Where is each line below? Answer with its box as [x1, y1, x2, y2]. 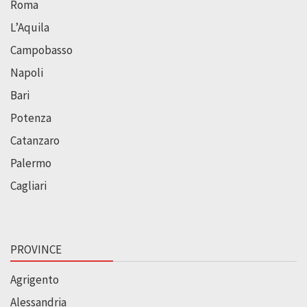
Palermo [10, 155, 51, 171]
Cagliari [10, 177, 47, 193]
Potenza [10, 110, 51, 125]
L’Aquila [10, 19, 49, 35]
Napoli [10, 64, 43, 80]
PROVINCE [10, 241, 62, 257]
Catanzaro [10, 132, 60, 148]
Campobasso [10, 42, 73, 58]
